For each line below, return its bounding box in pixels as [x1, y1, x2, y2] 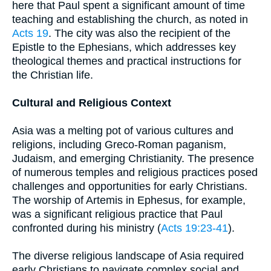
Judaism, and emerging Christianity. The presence [12, 152, 254, 165]
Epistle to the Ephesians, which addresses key [12, 41, 236, 53]
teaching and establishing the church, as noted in [12, 13, 248, 25]
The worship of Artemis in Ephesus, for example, [12, 194, 246, 206]
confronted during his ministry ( [12, 222, 161, 234]
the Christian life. [12, 69, 93, 81]
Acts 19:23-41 [161, 222, 228, 234]
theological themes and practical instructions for [12, 55, 241, 67]
